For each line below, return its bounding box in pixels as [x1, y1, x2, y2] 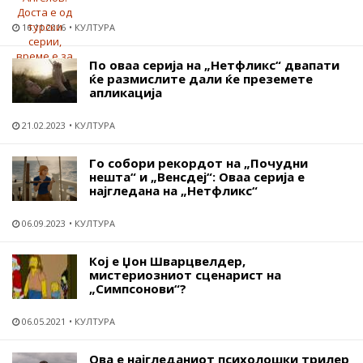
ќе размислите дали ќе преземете [89, 70, 313, 87]
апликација [89, 83, 162, 100]
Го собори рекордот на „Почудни [89, 154, 308, 171]
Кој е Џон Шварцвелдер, [89, 252, 246, 269]
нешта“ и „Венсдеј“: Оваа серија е [89, 168, 305, 185]
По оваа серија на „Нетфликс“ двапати [89, 56, 340, 73]
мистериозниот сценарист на [89, 266, 281, 283]
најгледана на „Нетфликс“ [89, 181, 258, 199]
